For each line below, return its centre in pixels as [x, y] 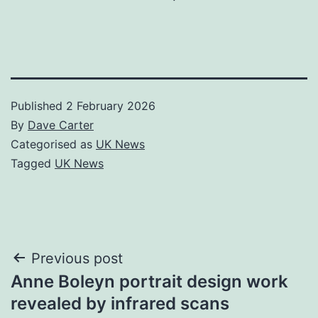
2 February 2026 [111, 105]
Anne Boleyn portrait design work [149, 281]
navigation [72, 294]
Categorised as [53, 144]
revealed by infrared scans [120, 303]
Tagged [33, 163]
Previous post [77, 258]
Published [38, 105]
